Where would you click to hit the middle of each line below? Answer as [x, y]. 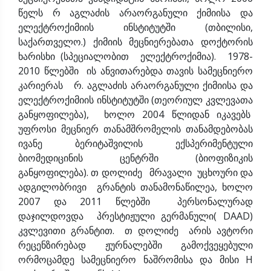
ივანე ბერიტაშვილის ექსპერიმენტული [135, 143]
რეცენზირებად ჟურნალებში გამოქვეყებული [135, 245]
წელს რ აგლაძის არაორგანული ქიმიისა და [135, 12]
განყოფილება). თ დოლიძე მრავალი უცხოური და [135, 172]
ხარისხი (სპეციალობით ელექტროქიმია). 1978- [135, 56]
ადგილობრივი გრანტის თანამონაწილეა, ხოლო [135, 187]
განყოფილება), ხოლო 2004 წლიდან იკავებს [135, 114]
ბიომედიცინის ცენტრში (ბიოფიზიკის [135, 158]
